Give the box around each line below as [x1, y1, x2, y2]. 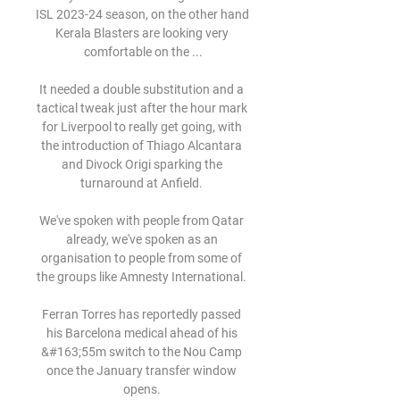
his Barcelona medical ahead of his [46, 326, 237, 340]
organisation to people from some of [41, 251, 242, 265]
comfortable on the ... [83, 45, 203, 59]
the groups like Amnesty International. [37, 270, 249, 284]
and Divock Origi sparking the [61, 157, 222, 171]
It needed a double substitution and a [39, 82, 244, 96]
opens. [122, 382, 163, 396]
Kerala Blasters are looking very [54, 26, 229, 40]
